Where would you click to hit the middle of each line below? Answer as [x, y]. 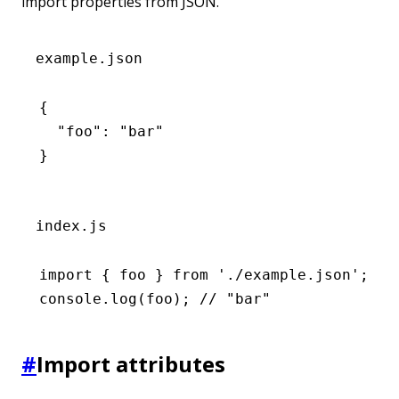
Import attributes [131, 363]
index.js [71, 225]
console [70, 298]
